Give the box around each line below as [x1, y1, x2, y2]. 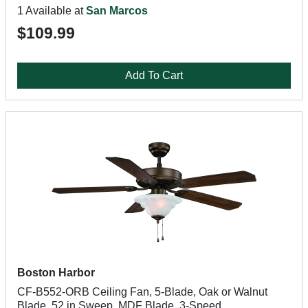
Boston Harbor [17, 267, 95, 278]
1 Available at [17, 5, 86, 16]
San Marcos [86, 5, 148, 16]
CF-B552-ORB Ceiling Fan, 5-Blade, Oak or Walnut [17, 286, 267, 298]
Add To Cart [125, 69, 183, 81]
